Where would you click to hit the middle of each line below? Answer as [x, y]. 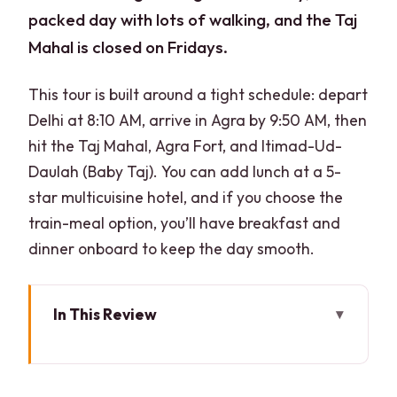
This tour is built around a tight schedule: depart [198, 94]
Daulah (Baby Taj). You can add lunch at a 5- [185, 171]
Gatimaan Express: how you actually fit [207, 378]
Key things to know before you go [190, 344]
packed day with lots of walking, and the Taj [193, 20]
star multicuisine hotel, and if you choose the [186, 197]
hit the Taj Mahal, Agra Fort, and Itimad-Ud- [186, 145]
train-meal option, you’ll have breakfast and [185, 222]
